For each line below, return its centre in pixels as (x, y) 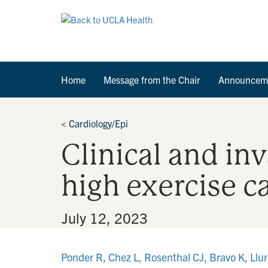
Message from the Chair (152, 80)
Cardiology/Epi (98, 123)
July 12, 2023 (105, 218)
